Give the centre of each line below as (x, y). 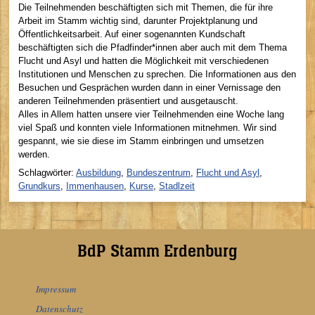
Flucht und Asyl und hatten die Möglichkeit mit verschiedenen (143, 61)
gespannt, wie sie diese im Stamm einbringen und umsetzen (141, 141)
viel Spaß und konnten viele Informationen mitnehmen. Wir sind (147, 128)
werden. (34, 155)
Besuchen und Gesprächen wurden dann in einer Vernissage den (149, 88)
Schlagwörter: (47, 172)
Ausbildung (98, 172)
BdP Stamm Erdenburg (157, 251)
